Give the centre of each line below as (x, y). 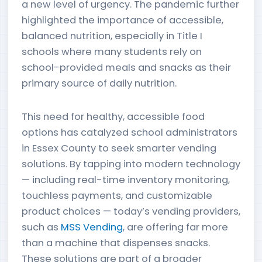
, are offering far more (175, 227)
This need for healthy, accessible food (113, 117)
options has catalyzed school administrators (130, 132)
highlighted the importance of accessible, (123, 20)
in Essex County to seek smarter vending (119, 148)
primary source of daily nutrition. (99, 83)
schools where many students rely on (112, 52)
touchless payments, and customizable (117, 196)
